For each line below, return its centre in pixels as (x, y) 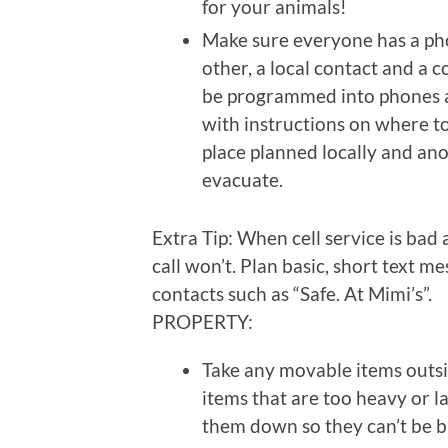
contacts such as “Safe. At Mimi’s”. (292, 294)
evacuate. (242, 180)
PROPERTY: (202, 322)
